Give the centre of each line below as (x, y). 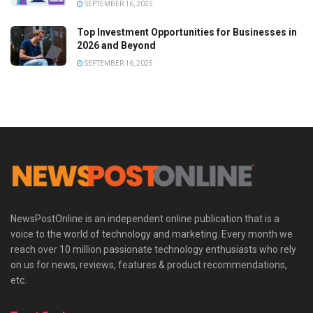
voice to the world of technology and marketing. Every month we (152, 234)
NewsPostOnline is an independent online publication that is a (145, 219)
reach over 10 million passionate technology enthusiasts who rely (153, 250)
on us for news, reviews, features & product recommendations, (149, 265)
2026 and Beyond (116, 46)
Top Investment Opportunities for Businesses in (187, 32)
